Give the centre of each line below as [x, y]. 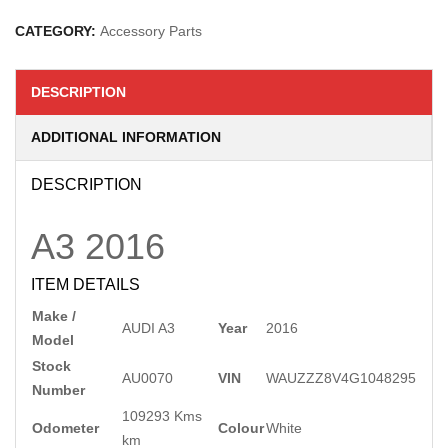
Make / [54, 316]
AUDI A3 [148, 328]
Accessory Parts [151, 31]
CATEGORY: [57, 31]
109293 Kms [162, 416]
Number [58, 390]
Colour [241, 428]
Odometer [65, 428]
